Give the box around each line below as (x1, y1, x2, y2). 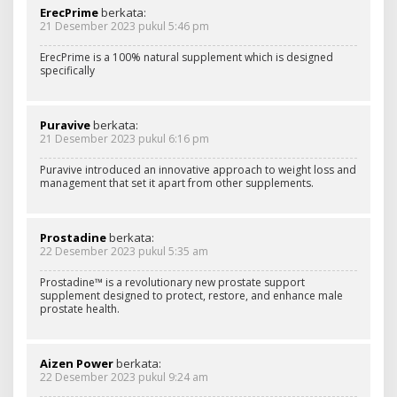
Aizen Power (40, 354, 113, 371)
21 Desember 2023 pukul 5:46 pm (40, 18, 209, 34)
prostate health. (40, 300, 120, 316)
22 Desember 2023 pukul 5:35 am (40, 243, 208, 259)
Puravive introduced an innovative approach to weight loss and (40, 161, 356, 177)
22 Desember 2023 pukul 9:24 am (40, 369, 208, 385)
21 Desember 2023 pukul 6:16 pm (40, 130, 209, 146)
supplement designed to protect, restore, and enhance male (40, 287, 343, 303)
